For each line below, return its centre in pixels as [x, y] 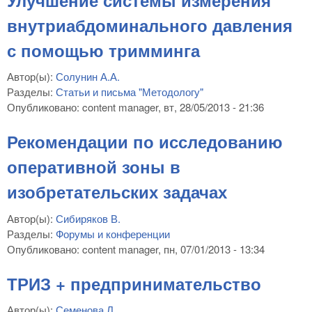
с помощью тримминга [103, 50]
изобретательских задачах [117, 192]
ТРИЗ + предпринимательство [134, 283]
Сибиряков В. [88, 218]
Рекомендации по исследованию [145, 142]
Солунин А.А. [88, 77]
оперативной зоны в [94, 167]
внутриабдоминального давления [150, 25]
